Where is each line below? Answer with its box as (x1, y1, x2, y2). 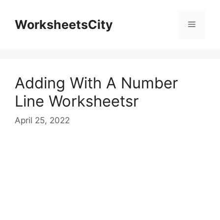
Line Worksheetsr (15, 92, 139, 110)
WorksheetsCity (15, 17, 113, 32)
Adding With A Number (15, 74, 178, 92)
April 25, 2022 (15, 115, 70, 125)
